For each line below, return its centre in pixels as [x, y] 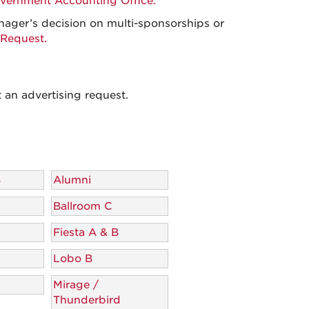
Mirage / [76, 285]
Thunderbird [87, 300]
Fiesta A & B [86, 232]
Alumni [72, 180]
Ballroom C [82, 206]
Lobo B [72, 258]
